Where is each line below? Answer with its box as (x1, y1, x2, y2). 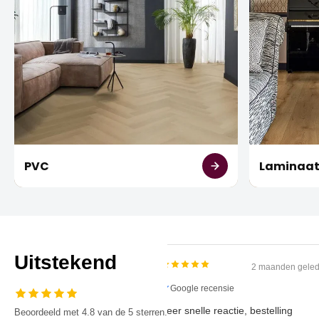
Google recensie (192, 283, 256, 294)
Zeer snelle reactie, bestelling (182, 305, 315, 317)
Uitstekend (14, 251, 117, 274)
